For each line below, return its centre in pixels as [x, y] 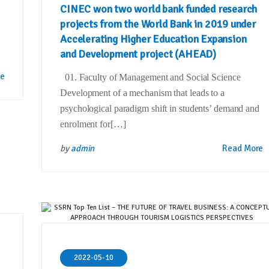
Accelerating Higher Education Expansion [153, 39]
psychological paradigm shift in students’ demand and [160, 109]
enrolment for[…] [93, 124]
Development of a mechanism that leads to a [142, 93]
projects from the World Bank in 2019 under [158, 24]
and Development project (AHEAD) [138, 54]
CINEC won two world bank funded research [159, 9]
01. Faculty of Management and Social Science [150, 77]
